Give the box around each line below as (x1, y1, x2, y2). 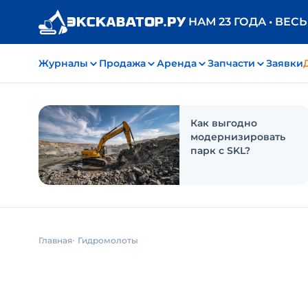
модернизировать (190, 131, 285, 143)
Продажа (99, 57, 146, 69)
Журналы (38, 57, 88, 69)
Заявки (266, 57, 303, 69)
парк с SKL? (190, 144, 250, 157)
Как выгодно (190, 117, 257, 129)
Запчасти (208, 57, 255, 69)
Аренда (157, 57, 197, 69)
